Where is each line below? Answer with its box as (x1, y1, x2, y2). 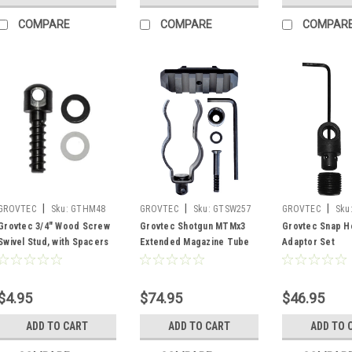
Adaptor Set (282, 236, 335, 247)
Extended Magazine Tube (140, 236, 250, 247)
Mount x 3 (140, 251, 181, 263)
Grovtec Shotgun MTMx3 (140, 220, 246, 232)
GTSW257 (213, 203, 251, 214)
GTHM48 (71, 203, 106, 214)
